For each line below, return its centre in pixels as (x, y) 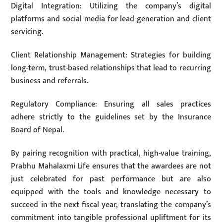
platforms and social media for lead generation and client (111, 19)
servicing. (27, 32)
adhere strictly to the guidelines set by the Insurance (111, 117)
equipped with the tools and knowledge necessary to (111, 192)
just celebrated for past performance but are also (111, 179)
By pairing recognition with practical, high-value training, (111, 153)
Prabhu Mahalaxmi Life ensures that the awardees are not (111, 166)
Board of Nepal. (38, 130)
